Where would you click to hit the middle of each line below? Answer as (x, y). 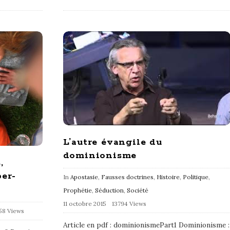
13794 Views (129, 204)
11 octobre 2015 (84, 204)
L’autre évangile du (112, 142)
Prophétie (77, 190)
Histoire (168, 177)
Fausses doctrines (127, 177)
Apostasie (84, 177)
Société (137, 190)
